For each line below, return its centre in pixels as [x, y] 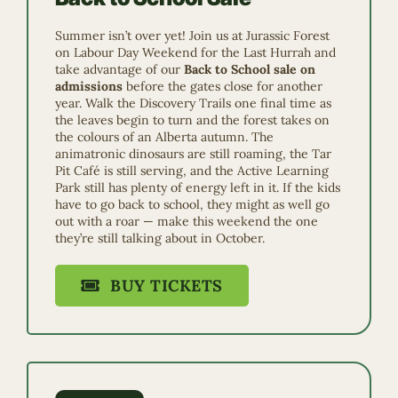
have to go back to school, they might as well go [192, 204]
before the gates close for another [223, 86]
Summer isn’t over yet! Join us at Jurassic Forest [192, 35]
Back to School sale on [250, 69]
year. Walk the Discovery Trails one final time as [193, 103]
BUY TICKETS [167, 285]
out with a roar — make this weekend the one [187, 221]
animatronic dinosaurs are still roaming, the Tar [193, 153]
